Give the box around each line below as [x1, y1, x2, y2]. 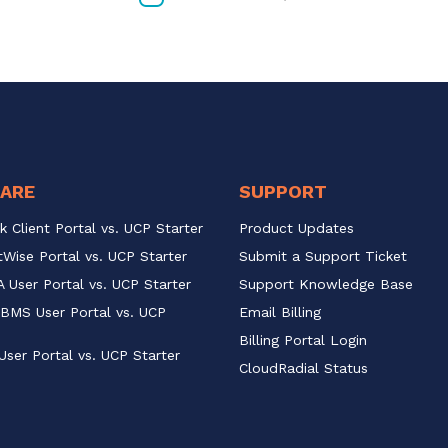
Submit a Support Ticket [239, 247, 407, 264]
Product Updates [239, 219, 354, 236]
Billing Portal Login [239, 331, 367, 348]
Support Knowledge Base [239, 275, 413, 292]
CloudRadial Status [239, 359, 368, 376]
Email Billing [239, 303, 321, 320]
